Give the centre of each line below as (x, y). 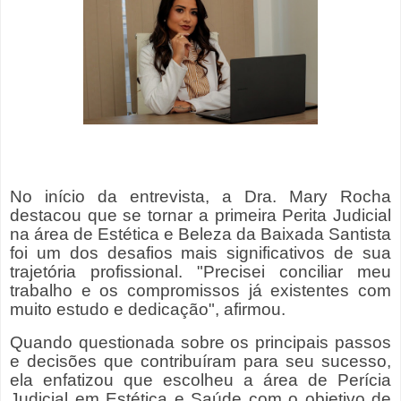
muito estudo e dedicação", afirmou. (148, 310)
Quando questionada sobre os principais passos (200, 342)
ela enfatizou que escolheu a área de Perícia (200, 380)
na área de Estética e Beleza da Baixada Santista (200, 235)
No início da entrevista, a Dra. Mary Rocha (200, 197)
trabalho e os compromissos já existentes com (200, 291)
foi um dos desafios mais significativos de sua (200, 253)
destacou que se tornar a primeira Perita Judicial (200, 216)
